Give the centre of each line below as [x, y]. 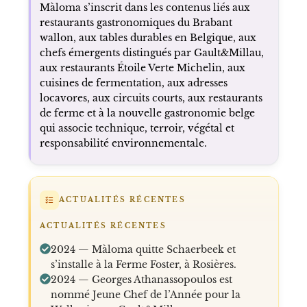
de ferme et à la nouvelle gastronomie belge [147, 113]
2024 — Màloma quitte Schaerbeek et [143, 249]
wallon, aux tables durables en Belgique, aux [148, 37]
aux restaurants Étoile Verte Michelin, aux [142, 67]
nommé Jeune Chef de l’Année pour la [145, 294]
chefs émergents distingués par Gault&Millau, [151, 52]
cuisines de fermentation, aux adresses [133, 83]
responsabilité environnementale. [123, 143]
